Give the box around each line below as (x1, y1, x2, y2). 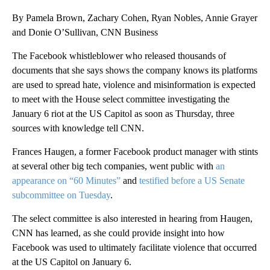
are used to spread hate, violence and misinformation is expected (12, 80, 256, 90)
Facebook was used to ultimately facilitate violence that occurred (12, 242, 257, 253)
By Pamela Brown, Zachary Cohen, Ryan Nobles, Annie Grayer (12, 13, 257, 24)
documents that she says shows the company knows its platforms (12, 65, 257, 76)
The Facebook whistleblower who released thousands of (12, 51, 226, 61)
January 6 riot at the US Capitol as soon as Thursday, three (12, 108, 234, 119)
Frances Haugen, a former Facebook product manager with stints (12, 146, 258, 157)
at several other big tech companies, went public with (12, 161, 216, 172)
